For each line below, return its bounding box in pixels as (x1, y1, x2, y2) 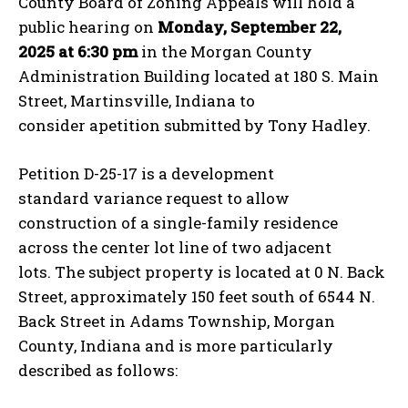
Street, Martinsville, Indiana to (18, 89, 255, 111)
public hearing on (18, 15, 158, 37)
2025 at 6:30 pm (18, 40, 138, 62)
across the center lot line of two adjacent (18, 236, 331, 258)
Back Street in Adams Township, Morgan (18, 310, 335, 331)
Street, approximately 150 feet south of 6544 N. (18, 285, 375, 307)
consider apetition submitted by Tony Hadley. (18, 114, 371, 136)
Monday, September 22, (158, 15, 342, 37)
